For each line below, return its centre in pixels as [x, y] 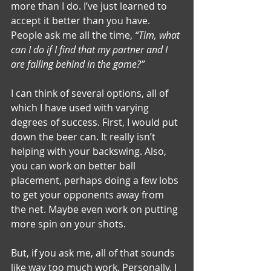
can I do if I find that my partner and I [90, 49]
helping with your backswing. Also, [90, 151]
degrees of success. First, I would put [96, 122]
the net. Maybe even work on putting [96, 209]
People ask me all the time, [73, 35]
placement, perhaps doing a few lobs [96, 180]
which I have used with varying [81, 107]
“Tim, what [158, 35]
